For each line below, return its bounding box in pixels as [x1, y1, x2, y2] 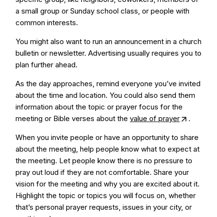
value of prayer [130, 114, 180, 123]
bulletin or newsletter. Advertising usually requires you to [15, 48, 201, 58]
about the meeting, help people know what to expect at [15, 144, 200, 154]
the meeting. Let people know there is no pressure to [15, 156, 192, 165]
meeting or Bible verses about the [15, 114, 130, 123]
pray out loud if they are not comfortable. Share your [15, 168, 189, 177]
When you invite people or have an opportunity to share [15, 133, 199, 142]
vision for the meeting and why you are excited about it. [15, 179, 200, 188]
